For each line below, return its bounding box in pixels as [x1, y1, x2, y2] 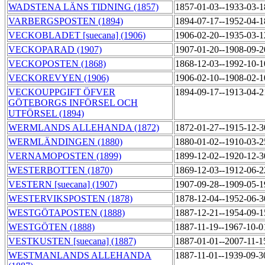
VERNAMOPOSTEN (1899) [8, 151, 121, 161]
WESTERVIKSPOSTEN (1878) [8, 193, 132, 204]
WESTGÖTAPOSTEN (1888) [8, 208, 125, 218]
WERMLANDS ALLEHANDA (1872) [8, 122, 159, 133]
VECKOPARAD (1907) [8, 44, 102, 55]
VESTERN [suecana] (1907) [8, 179, 117, 190]
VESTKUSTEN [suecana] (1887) [8, 236, 136, 247]
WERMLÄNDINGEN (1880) [8, 137, 122, 147]
